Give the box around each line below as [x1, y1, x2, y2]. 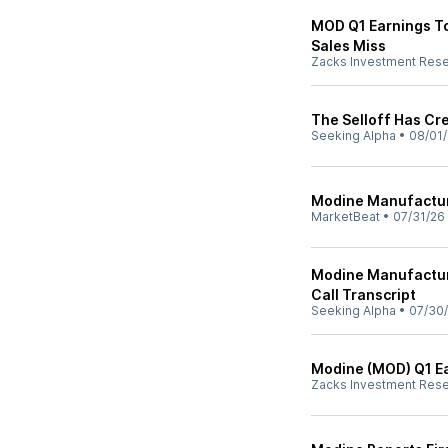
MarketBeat [311, 209, 380, 224]
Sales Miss [311, 37, 386, 54]
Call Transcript [311, 286, 416, 303]
